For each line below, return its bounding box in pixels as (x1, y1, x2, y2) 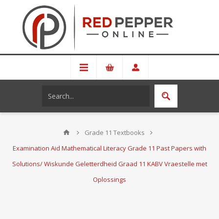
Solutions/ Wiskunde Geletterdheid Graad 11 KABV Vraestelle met (12, 159, 207, 168)
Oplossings (93, 175, 126, 184)
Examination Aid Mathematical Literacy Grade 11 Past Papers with (13, 144, 206, 153)
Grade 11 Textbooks (84, 128, 145, 137)
